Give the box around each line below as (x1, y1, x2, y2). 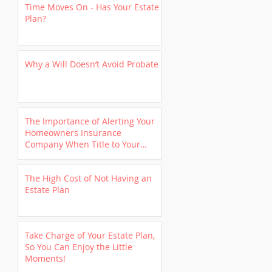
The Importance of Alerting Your (25, 115, 155, 127)
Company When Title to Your (25, 138, 140, 150)
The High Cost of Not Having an (25, 172, 152, 184)
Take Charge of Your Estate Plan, (25, 229, 155, 241)
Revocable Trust (25, 161, 89, 173)
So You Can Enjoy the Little (25, 241, 132, 253)
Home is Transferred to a (25, 150, 126, 161)
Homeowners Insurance (25, 127, 121, 138)
